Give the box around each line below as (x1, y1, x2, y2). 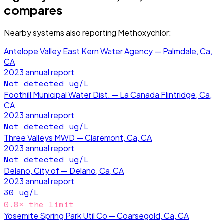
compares (4, 2, 62, 17)
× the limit (19, 198, 74, 210)
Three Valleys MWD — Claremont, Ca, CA (4, 132, 152, 143)
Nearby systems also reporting (4, 27, 118, 38)
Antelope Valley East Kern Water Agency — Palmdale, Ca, (4, 45, 212, 56)
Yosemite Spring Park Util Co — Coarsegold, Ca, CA (4, 210, 189, 221)
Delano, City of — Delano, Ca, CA (4, 165, 124, 176)
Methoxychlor (118, 27, 169, 38)
